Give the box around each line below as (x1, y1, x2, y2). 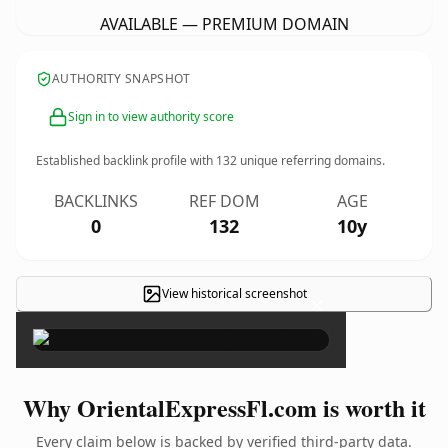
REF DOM (188, 190, 260, 212)
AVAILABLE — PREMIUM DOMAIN (99, 13, 349, 35)
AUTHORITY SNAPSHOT (52, 70, 191, 87)
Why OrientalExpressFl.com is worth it (22, 390, 426, 425)
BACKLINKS (54, 190, 138, 212)
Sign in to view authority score (68, 108, 234, 125)
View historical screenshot (161, 285, 307, 302)
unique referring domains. (237, 152, 385, 169)
